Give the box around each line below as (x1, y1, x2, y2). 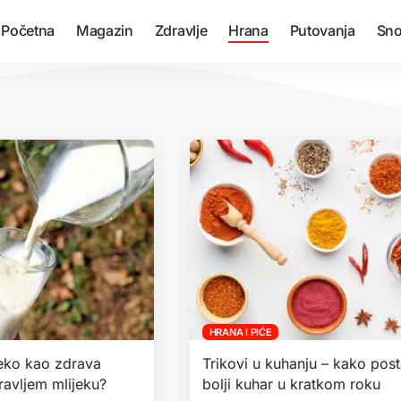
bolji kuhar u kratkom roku (202, 375, 380, 393)
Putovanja (289, 21, 355, 39)
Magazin (76, 21, 133, 39)
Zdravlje (154, 21, 208, 39)
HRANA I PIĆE (209, 325, 272, 338)
